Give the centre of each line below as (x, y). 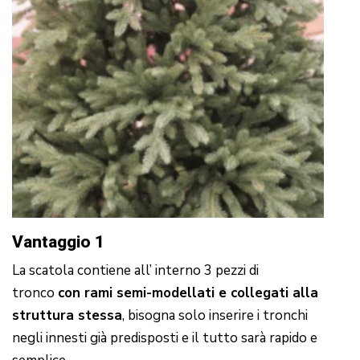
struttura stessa (67, 316)
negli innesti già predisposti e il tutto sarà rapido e (165, 338)
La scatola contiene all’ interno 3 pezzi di (135, 271)
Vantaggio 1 (58, 242)
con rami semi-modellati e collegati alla (188, 293)
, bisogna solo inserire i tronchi (215, 316)
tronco (35, 293)
